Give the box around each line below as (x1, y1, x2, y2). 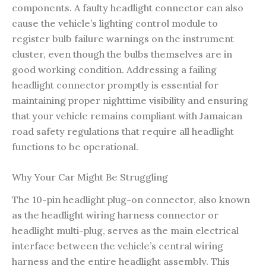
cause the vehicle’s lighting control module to (12, 17, 218, 29)
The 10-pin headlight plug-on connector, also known (12, 193, 250, 205)
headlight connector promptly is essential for (12, 78, 218, 91)
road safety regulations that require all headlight (12, 125, 234, 137)
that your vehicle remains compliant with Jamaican (12, 109, 242, 122)
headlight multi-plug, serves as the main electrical (12, 224, 239, 236)
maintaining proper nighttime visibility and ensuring (12, 94, 248, 106)
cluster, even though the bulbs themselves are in (12, 47, 232, 60)
